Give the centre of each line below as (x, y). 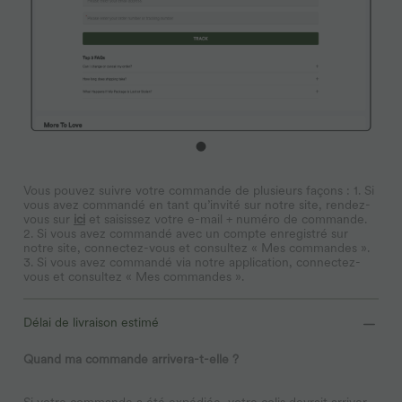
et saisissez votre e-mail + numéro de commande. (226, 218)
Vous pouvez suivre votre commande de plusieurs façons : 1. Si (199, 190)
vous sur (48, 218)
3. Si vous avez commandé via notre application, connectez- (192, 262)
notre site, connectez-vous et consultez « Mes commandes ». (197, 247)
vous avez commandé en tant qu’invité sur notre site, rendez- (197, 204)
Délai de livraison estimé (91, 322)
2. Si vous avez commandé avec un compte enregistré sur (186, 233)
